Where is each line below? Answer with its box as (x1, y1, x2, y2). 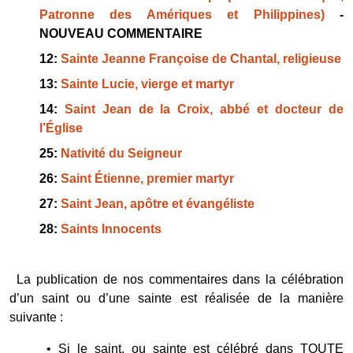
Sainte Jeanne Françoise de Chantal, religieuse (60, 52, 341, 65)
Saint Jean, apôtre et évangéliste (60, 197, 255, 210)
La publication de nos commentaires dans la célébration (17, 273, 344, 286)
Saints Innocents (60, 222, 162, 236)
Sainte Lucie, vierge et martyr (60, 77, 234, 91)
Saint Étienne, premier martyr (60, 172, 234, 185)
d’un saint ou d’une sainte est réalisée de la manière (9, 292, 344, 305)
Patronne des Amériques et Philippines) (39, 8, 325, 21)
